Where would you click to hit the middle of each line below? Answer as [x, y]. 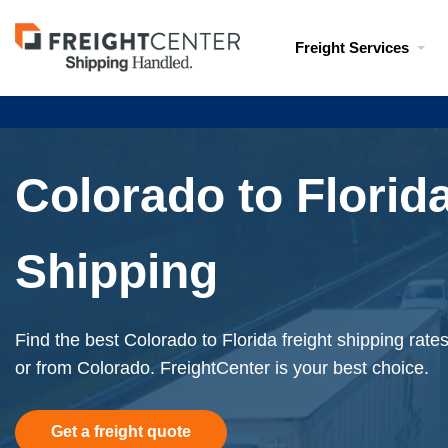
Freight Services [352, 47]
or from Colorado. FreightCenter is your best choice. [222, 368]
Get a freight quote [121, 431]
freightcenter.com [83, 64]
